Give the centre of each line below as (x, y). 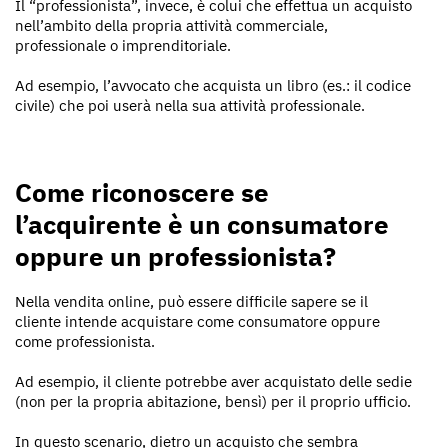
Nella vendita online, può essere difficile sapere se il (191, 301)
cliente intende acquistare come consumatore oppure (197, 321)
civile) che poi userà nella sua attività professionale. (190, 105)
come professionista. (85, 341)
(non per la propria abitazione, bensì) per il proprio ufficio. (213, 401)
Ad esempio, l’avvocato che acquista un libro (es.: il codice (213, 85)
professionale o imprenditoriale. (123, 45)
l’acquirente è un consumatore (202, 223)
